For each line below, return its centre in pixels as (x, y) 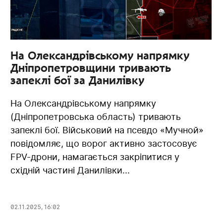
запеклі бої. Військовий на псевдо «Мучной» (107, 130)
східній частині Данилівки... (70, 170)
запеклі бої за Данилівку (78, 80)
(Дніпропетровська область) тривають (96, 116)
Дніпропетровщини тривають (91, 68)
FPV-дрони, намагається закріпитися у (95, 157)
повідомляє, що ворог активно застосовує (104, 143)
